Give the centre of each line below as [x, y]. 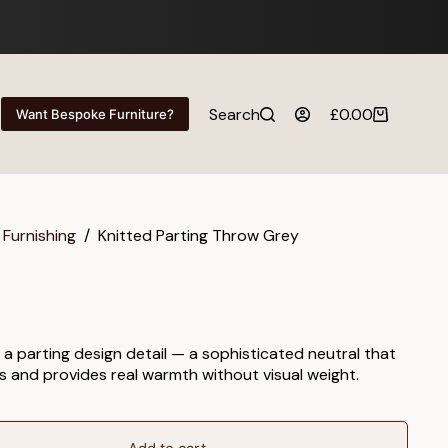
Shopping [363, 123]
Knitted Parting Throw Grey [198, 236]
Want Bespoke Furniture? [95, 114]
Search [234, 114]
